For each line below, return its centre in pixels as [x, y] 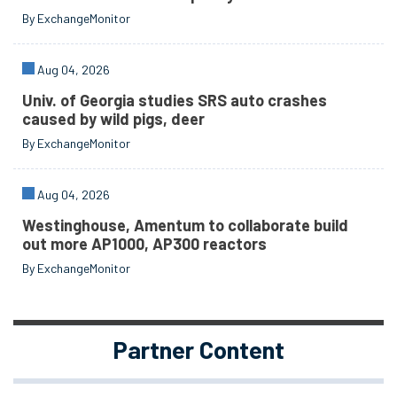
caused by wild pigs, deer [114, 119]
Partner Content [198, 350]
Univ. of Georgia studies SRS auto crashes [175, 101]
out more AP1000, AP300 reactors [145, 244]
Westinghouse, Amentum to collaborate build [186, 226]
